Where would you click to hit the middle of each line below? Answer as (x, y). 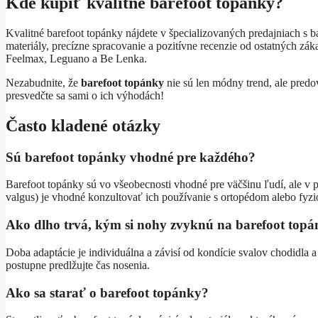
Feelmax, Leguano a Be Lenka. (76, 58)
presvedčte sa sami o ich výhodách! (85, 95)
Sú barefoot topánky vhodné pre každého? (131, 157)
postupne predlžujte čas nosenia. (78, 265)
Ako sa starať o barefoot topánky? (107, 292)
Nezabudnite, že (43, 82)
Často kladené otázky (83, 125)
